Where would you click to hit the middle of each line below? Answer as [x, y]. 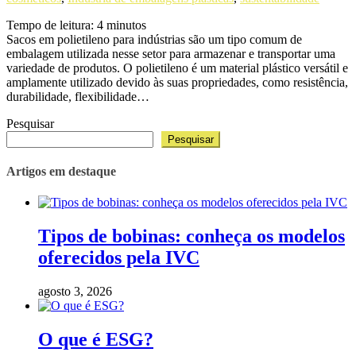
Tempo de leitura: [50, 25]
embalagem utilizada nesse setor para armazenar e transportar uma [171, 53]
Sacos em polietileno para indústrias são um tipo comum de [154, 39]
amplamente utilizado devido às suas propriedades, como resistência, [177, 82]
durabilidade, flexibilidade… [78, 96]
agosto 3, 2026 [75, 292]
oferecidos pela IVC [119, 258]
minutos [126, 25]
